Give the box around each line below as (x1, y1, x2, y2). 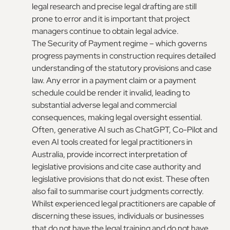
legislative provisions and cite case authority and (32, 161, 201, 172)
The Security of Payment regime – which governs (32, 38, 207, 49)
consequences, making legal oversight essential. (32, 112, 203, 123)
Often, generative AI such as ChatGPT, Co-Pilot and (32, 124, 218, 135)
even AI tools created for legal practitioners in (32, 137, 193, 147)
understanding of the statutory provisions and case (32, 63, 212, 73)
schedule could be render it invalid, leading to (32, 87, 190, 98)
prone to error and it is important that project (32, 13, 190, 24)
